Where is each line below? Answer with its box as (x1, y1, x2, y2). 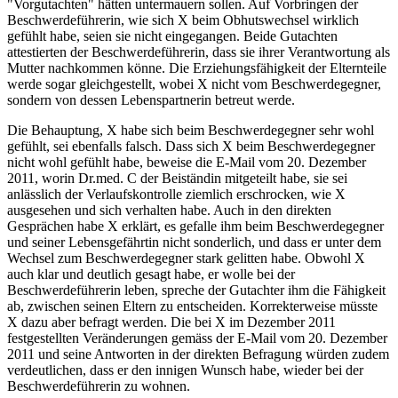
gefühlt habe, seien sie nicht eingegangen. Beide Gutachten (7, 28, 338, 44)
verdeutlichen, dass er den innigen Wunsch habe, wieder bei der (7, 362, 363, 378)
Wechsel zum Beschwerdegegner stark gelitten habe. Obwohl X (7, 251, 365, 267)
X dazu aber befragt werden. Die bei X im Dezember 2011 (7, 314, 336, 330)
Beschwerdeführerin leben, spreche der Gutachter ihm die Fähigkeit (7, 283, 386, 298)
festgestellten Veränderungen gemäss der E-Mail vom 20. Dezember (7, 330, 387, 346)
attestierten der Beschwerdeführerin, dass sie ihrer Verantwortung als (7, 44, 390, 60)
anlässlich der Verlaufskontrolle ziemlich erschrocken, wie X (7, 187, 346, 203)
